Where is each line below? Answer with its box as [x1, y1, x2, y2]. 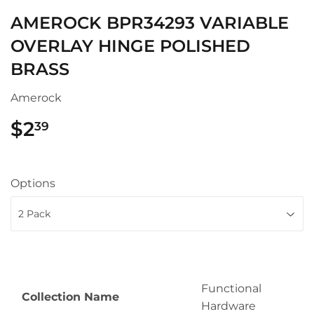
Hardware [201, 299, 256, 313]
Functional [201, 282, 261, 295]
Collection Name [22, 290, 119, 303]
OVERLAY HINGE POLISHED [11, 36, 250, 56]
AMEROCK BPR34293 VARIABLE [11, 13, 289, 33]
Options [11, 177, 55, 190]
